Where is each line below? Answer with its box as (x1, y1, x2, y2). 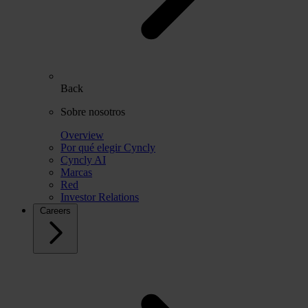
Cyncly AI (60, 153, 106, 166)
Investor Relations (60, 190, 139, 203)
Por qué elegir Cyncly (60, 141, 155, 153)
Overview (60, 129, 104, 141)
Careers (40, 205, 71, 216)
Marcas (60, 166, 92, 178)
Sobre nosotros (60, 105, 125, 118)
